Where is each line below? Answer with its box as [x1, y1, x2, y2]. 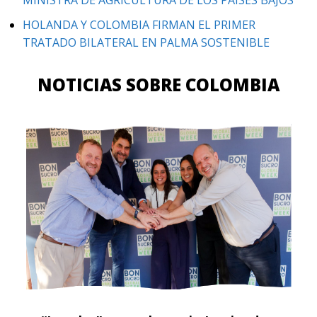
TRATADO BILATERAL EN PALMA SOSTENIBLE [23, 34, 270, 50]
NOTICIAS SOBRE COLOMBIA [38, 72, 279, 96]
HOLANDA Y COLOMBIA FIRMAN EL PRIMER [23, 16, 255, 33]
